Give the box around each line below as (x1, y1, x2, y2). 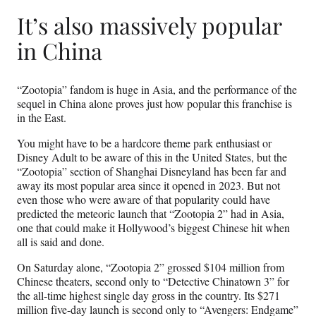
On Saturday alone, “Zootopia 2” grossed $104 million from (17, 259, 284, 274)
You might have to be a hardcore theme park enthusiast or (17, 135, 272, 150)
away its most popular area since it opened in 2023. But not (17, 177, 280, 193)
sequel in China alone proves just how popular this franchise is (17, 95, 292, 111)
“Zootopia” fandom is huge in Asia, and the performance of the (17, 81, 297, 97)
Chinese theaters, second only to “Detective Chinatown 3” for (17, 273, 289, 288)
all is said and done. (17, 233, 104, 249)
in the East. (17, 109, 66, 125)
